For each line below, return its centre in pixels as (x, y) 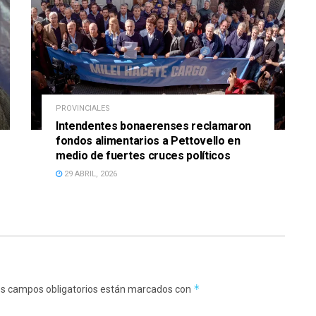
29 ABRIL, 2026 (90, 174)
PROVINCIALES (83, 109)
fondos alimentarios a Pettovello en (148, 141)
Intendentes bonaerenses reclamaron (154, 126)
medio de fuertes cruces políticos (143, 156)
